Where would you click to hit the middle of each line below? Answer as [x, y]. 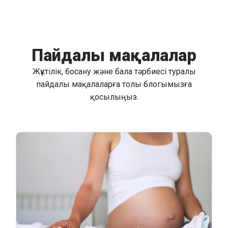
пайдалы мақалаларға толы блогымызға [114, 84]
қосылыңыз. [114, 97]
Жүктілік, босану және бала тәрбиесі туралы [114, 72]
